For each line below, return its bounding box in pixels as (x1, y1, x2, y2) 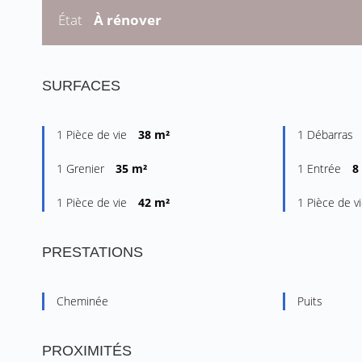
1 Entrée (297, 161, 344, 177)
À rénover (94, 11, 162, 30)
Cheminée (57, 293, 108, 309)
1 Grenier (57, 161, 107, 177)
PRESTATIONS (42, 244, 143, 261)
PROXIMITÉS (42, 343, 132, 360)
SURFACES (42, 78, 120, 95)
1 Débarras (297, 127, 356, 143)
